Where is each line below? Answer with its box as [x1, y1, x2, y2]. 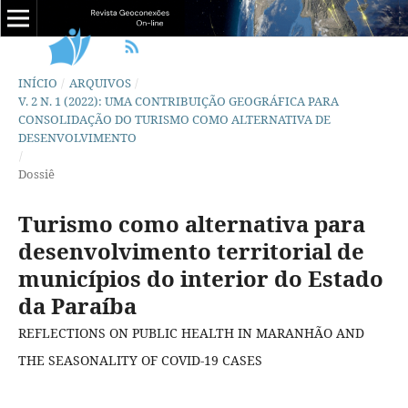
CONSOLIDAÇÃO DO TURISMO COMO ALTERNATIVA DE [17, 110, 331, 127]
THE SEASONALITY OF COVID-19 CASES [17, 351, 262, 369]
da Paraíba [17, 290, 137, 321]
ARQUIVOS [68, 74, 131, 91]
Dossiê [17, 165, 55, 182]
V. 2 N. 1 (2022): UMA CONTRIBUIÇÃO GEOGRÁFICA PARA [17, 92, 339, 109]
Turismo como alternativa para [17, 208, 365, 239]
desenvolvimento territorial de [17, 235, 364, 266]
